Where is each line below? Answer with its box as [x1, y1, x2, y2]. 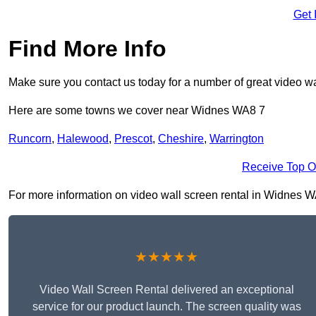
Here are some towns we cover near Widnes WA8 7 [8, 104, 265, 117]
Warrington [209, 133, 264, 145]
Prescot [114, 133, 152, 145]
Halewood [57, 133, 109, 145]
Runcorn [8, 133, 51, 145]
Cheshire [158, 133, 204, 145]
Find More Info [8, 36, 166, 62]
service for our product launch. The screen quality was [32, 300, 301, 313]
